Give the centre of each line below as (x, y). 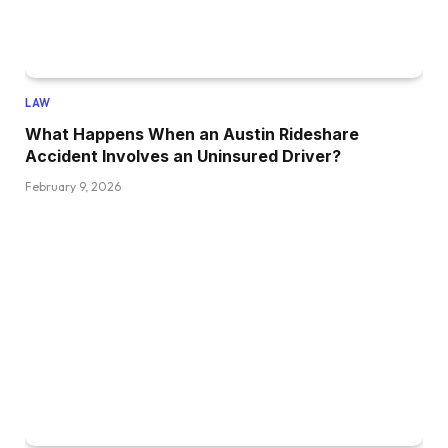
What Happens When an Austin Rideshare (192, 133)
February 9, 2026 (73, 186)
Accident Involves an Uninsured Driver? (183, 155)
